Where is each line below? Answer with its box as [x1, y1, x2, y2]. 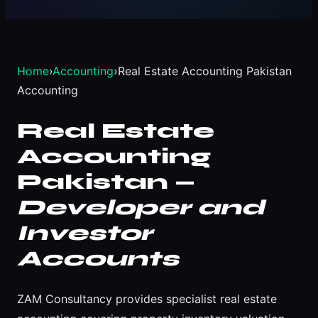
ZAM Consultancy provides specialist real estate [17, 292, 277, 307]
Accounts [17, 246, 179, 272]
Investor [17, 220, 153, 246]
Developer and [17, 194, 265, 221]
